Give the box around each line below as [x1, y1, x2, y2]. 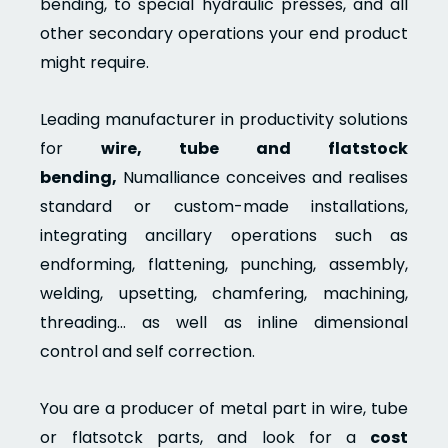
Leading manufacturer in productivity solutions [40, 107, 408, 131]
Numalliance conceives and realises [117, 165, 408, 189]
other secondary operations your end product [40, 21, 408, 45]
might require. [40, 50, 150, 74]
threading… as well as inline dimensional [40, 310, 408, 334]
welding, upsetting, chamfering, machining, [40, 281, 408, 305]
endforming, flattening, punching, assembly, [40, 252, 408, 276]
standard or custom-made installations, [40, 194, 408, 218]
